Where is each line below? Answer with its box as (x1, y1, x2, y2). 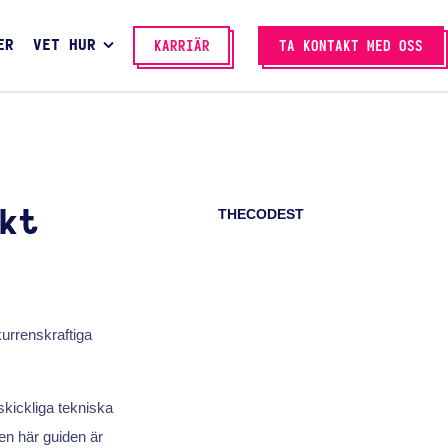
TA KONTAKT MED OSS (278, 38, 423, 54)
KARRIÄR (153, 38, 210, 54)
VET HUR (32, 38, 96, 54)
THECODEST (218, 206, 305, 223)
